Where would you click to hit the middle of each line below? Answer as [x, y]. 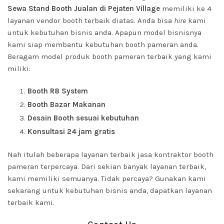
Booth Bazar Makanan [66, 104]
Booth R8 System [58, 91]
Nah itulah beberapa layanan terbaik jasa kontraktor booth [110, 154]
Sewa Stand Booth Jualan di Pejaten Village [84, 8]
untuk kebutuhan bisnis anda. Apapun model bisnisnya [104, 32]
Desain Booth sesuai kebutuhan [83, 118]
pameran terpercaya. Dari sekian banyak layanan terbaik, [107, 166]
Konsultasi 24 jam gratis [71, 131]
